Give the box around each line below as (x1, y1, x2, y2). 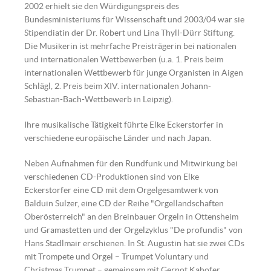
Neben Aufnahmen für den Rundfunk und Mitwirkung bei (24, 158, 238, 168)
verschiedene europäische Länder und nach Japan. (24, 133, 211, 143)
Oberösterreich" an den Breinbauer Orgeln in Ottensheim (24, 212, 238, 221)
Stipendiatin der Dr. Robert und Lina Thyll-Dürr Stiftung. (24, 28, 235, 38)
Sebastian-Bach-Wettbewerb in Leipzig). (24, 94, 173, 104)
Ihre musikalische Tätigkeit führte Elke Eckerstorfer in (24, 120, 223, 129)
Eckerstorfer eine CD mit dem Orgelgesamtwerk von (24, 185, 218, 195)
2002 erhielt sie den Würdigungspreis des (24, 1, 179, 11)
